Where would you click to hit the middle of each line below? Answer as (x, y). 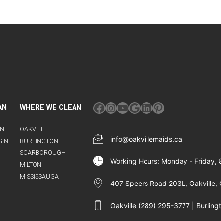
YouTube (140, 107)
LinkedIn (164, 107)
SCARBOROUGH (43, 153)
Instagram (133, 107)
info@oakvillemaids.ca (146, 139)
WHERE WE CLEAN (51, 108)
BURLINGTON (39, 141)
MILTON (31, 165)
